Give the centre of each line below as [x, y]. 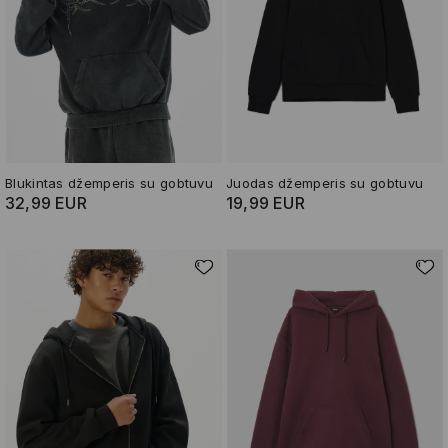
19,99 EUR [265, 203]
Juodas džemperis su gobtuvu [325, 183]
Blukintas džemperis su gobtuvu [109, 183]
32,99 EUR [46, 203]
